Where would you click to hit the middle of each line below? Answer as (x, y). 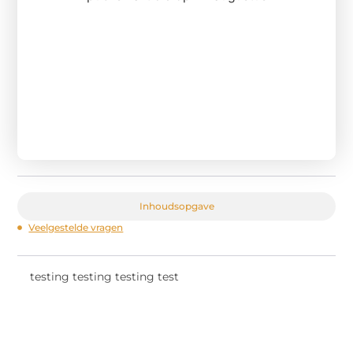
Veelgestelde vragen (76, 227)
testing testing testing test (105, 276)
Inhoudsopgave (176, 206)
